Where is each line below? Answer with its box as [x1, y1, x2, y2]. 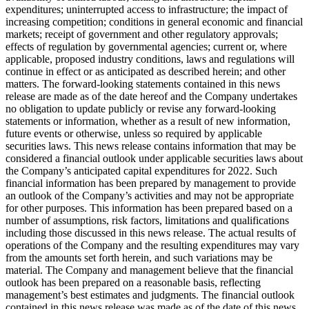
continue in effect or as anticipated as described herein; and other [6, 66, 286, 78]
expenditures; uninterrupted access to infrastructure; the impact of [6, 3, 288, 16]
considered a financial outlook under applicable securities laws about [6, 152, 303, 165]
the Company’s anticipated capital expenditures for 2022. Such [6, 165, 277, 177]
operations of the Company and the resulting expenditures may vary [6, 239, 299, 252]
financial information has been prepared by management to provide [6, 177, 296, 190]
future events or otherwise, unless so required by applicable [6, 128, 262, 140]
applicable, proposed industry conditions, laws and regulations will [6, 53, 295, 66]
